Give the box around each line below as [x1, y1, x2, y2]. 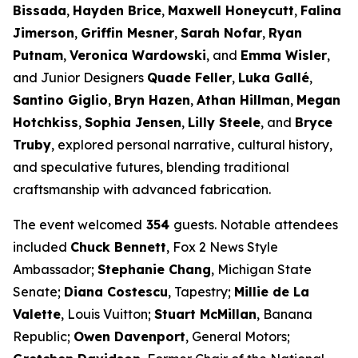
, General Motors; [185, 328, 290, 344]
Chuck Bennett [70, 239, 166, 255]
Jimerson [13, 25, 74, 41]
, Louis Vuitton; [61, 306, 154, 322]
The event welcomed [13, 217, 142, 233]
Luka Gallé [238, 70, 309, 86]
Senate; [13, 284, 64, 300]
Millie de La [234, 284, 309, 300]
